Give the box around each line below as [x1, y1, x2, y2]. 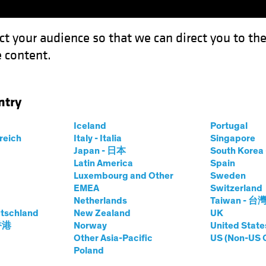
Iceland [73, 121, 106, 131]
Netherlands [73, 196, 127, 205]
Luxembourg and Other [73, 171, 173, 180]
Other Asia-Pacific [73, 233, 153, 243]
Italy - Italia [73, 134, 122, 143]
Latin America [73, 159, 133, 168]
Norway [73, 221, 107, 230]
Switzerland [210, 183, 262, 193]
